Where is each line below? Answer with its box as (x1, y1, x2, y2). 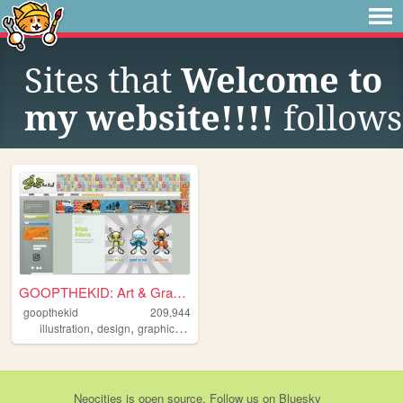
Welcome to (181, 61, 382, 101)
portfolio (187, 320, 227, 336)
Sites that (24, 61, 181, 101)
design (97, 320, 130, 336)
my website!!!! (24, 99, 274, 139)
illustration (40, 320, 90, 336)
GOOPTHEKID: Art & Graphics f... (173, 282, 187, 302)
